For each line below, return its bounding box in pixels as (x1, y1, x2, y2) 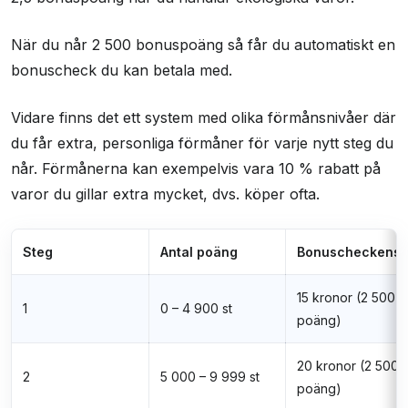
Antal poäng (160, 244, 238, 260)
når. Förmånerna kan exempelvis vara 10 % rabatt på (11, 159, 381, 178)
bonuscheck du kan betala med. (11, 61, 232, 80)
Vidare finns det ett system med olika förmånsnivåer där (11, 108, 396, 127)
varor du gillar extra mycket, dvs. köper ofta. (11, 185, 320, 204)
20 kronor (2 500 (297, 358, 399, 374)
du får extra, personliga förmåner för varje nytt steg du (11, 134, 393, 153)
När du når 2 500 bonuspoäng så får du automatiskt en (11, 36, 395, 55)
